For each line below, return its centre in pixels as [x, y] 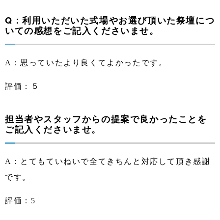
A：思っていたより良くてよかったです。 [86, 62]
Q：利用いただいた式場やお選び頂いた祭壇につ [110, 20]
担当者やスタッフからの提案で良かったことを [106, 119]
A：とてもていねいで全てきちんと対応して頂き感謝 [108, 161]
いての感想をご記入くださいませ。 [82, 30]
